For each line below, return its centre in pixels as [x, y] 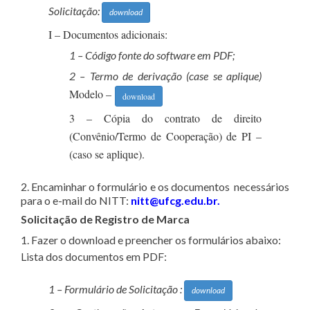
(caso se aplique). [107, 154]
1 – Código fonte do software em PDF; [152, 55]
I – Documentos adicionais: [108, 35]
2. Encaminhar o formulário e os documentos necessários [155, 186]
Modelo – [92, 94]
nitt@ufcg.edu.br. [175, 200]
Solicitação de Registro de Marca [105, 219]
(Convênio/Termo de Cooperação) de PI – [165, 136]
